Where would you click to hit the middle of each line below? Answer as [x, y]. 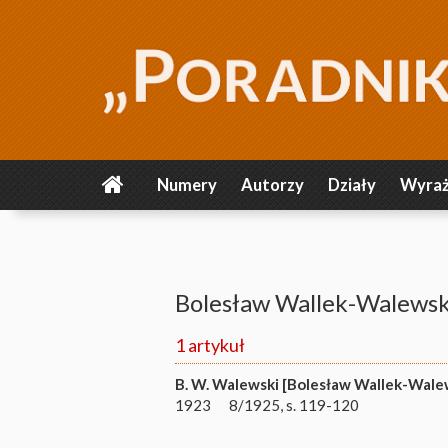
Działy [352, 185]
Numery [187, 185]
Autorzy [272, 185]
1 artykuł [210, 345]
